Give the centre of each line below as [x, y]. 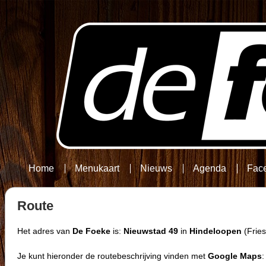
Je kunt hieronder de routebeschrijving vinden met [113, 256]
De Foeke [91, 231]
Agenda [210, 168]
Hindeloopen [216, 231]
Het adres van [45, 231]
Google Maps [235, 256]
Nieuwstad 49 [151, 231]
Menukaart [97, 168]
